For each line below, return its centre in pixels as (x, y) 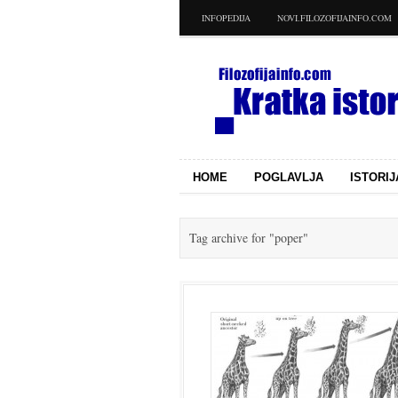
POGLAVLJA (289, 177)
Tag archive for (227, 238)
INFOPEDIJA (226, 18)
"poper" (287, 238)
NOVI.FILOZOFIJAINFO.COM (334, 18)
